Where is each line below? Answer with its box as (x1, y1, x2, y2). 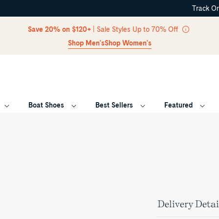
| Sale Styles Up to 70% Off (90, 25, 180, 33)
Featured (164, 101, 193, 109)
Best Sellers (95, 101, 133, 109)
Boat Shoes (28, 101, 64, 109)
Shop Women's (104, 39, 152, 47)
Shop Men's (67, 39, 105, 47)
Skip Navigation (84, 13, 135, 21)
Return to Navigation (76, 109, 143, 117)
